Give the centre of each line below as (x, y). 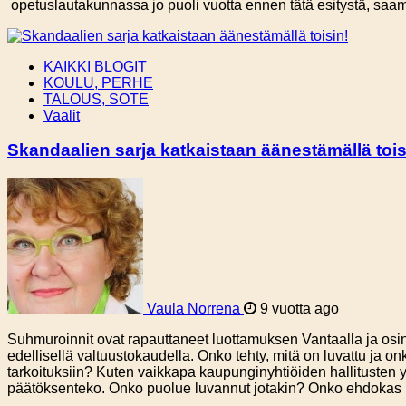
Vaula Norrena (193, 309)
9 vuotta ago (298, 309)
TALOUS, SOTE (96, 99)
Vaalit (62, 115)
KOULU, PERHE (98, 82)
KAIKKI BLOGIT (95, 66)
